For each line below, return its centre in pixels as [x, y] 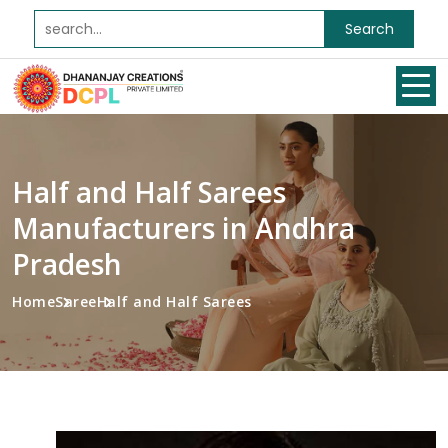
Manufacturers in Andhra [183, 228]
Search [369, 28]
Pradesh [67, 264]
